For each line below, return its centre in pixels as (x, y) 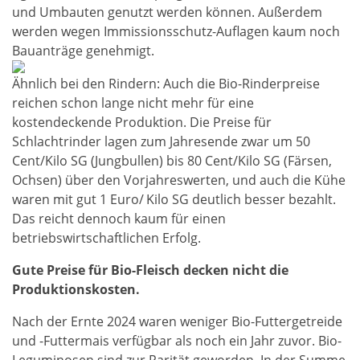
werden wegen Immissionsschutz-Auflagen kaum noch (176, 32)
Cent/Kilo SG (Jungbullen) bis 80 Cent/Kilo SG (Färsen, (172, 161)
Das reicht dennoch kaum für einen (119, 219)
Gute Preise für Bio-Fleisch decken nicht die (150, 270)
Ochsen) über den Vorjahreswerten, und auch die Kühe (179, 180)
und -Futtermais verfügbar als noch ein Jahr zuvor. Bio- (177, 341)
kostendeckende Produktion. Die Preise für (142, 123)
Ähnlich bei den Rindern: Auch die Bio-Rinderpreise (166, 84)
